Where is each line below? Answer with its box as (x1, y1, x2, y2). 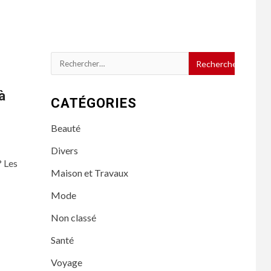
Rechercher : (50, 54, 106, 65)
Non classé (50, 212, 96, 223)
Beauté (50, 122, 80, 134)
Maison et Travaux (50, 167, 128, 178)
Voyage (50, 256, 82, 268)
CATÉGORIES (50, 96, 137, 111)
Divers (50, 145, 78, 156)
